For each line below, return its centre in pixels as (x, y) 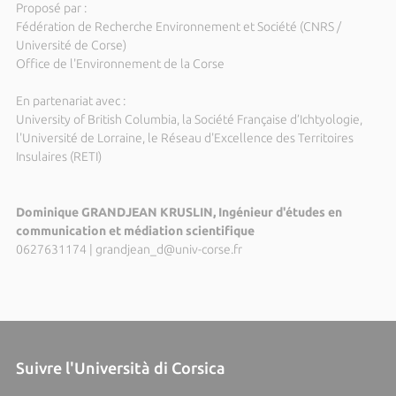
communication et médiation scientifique (135, 231)
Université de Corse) (71, 45)
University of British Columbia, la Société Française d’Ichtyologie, (189, 119)
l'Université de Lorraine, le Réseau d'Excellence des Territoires (184, 138)
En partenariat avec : (70, 101)
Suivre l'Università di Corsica (120, 368)
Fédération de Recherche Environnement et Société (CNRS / (178, 27)
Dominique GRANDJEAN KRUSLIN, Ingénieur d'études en (179, 212)
